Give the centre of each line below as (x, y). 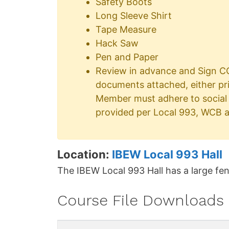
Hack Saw (117, 43)
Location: (85, 154)
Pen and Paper (127, 57)
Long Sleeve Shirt (134, 15)
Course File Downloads (141, 200)
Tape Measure (126, 29)
